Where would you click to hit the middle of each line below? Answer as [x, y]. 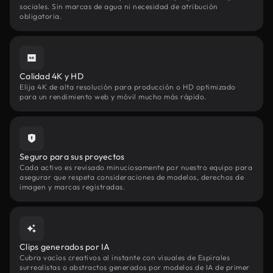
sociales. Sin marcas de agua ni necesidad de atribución [119, 6]
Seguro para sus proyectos [72, 157]
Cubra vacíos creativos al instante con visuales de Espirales [125, 257]
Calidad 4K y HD [51, 76]
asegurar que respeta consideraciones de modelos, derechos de [132, 177]
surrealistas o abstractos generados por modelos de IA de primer [135, 267]
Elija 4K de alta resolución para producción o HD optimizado [128, 87]
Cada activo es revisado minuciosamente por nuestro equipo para [136, 167]
